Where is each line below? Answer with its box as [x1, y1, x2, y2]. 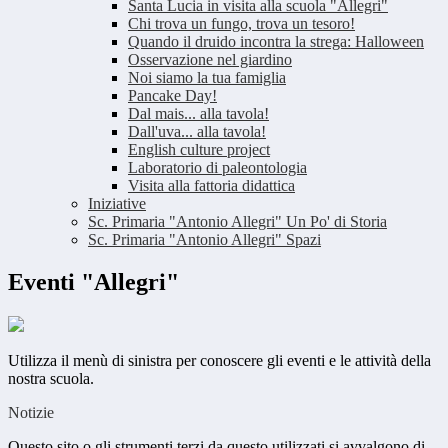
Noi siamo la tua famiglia [128, 69, 286, 87]
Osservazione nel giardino [128, 51, 292, 69]
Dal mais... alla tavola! [128, 105, 269, 123]
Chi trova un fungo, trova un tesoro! [128, 15, 355, 33]
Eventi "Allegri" [8, 269, 179, 296]
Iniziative [88, 195, 146, 213]
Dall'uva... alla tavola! [128, 123, 266, 141]
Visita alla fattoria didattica [128, 177, 295, 195]
